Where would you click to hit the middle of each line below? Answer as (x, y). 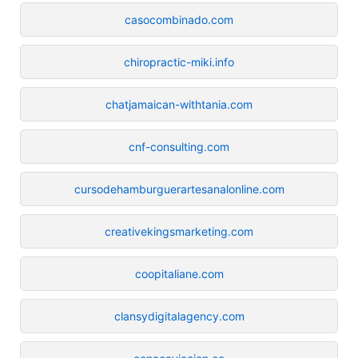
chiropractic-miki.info (179, 62)
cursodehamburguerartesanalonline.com (179, 189)
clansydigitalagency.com (179, 316)
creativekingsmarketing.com (179, 231)
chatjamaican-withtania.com (179, 104)
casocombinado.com (179, 19)
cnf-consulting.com (179, 146)
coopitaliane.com (179, 273)
